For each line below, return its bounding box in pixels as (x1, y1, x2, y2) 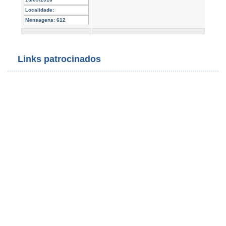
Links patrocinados (18, 54, 101, 64)
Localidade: (25, 7, 54, 13)
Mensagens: (25, 17, 55, 23)
